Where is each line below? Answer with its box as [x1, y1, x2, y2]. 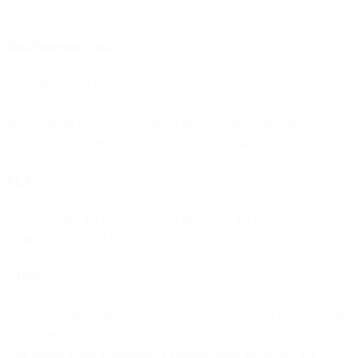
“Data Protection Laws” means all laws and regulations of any [6, 78, 319, 92]
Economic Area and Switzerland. [6, 231, 176, 245]
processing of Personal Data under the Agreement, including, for [6, 116, 330, 130]
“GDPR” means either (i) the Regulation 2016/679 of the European [6, 308, 345, 322]
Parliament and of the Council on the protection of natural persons [6, 327, 337, 341]
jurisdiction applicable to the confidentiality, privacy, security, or [6, 97, 327, 111]
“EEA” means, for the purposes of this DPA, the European [6, 212, 302, 226]
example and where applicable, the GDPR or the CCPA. [6, 135, 291, 149]
